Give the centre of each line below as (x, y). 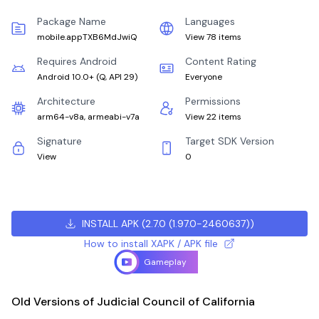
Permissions (213, 101)
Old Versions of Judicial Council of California (133, 302)
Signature (59, 141)
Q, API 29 (117, 77)
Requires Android (77, 61)
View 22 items (213, 117)
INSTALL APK (110, 224)
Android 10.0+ (66, 77)
